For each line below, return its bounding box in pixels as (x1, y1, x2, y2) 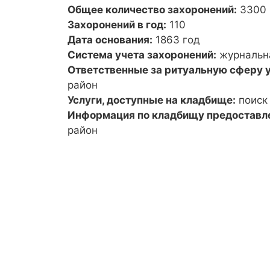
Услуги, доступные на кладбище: (67, 93, 236, 106)
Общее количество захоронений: (67, 3, 237, 16)
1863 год (155, 33, 200, 46)
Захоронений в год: (67, 18, 166, 31)
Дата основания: (67, 33, 152, 46)
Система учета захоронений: (67, 48, 216, 61)
